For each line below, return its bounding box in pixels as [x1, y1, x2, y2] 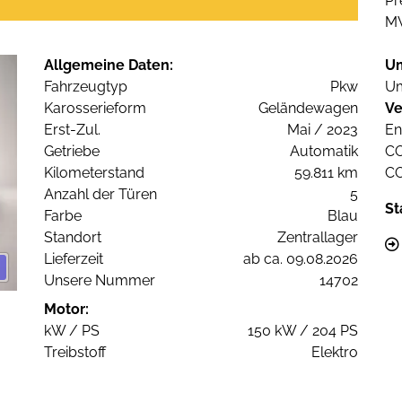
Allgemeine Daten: [44, 57, 173, 74]
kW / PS [44, 322, 100, 340]
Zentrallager [277, 229, 358, 247]
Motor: [44, 301, 89, 319]
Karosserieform [44, 100, 146, 118]
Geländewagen [258, 100, 358, 118]
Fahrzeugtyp [44, 78, 127, 96]
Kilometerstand [44, 164, 144, 182]
